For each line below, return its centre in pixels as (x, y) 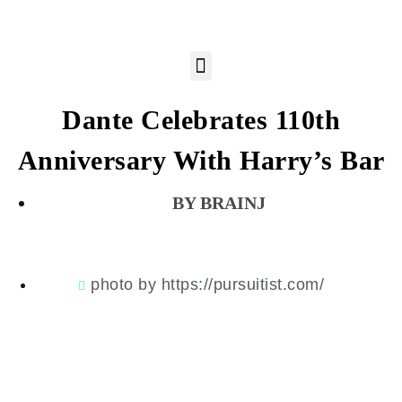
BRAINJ (233, 203)
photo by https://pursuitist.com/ (207, 284)
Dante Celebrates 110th (201, 120)
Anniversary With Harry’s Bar (201, 160)
